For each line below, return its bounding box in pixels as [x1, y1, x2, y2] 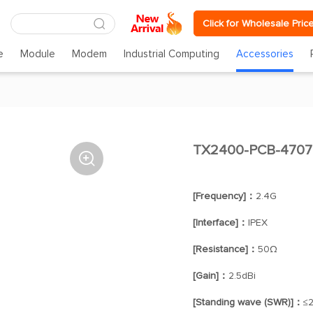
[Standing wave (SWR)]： [192, 298, 303, 307]
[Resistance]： [192, 245, 258, 254]
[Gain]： [192, 271, 228, 281]
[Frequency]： [192, 191, 256, 201]
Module [20, 49, 55, 59]
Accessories [236, 49, 294, 59]
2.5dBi [228, 271, 256, 281]
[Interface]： [192, 218, 248, 228]
